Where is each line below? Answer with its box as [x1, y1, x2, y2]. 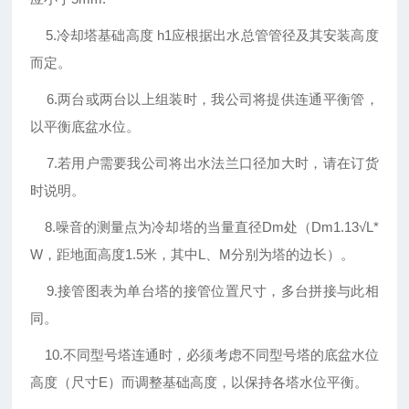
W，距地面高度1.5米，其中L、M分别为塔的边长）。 [30, 246, 355, 263]
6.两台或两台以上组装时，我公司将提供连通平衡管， [30, 91, 379, 108]
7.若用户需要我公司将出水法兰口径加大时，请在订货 [30, 155, 379, 172]
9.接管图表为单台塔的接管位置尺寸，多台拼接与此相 [30, 283, 379, 299]
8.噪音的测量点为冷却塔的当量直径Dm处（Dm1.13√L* [30, 219, 379, 236]
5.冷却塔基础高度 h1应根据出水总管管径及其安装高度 [30, 27, 379, 44]
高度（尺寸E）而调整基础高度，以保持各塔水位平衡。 [30, 374, 369, 391]
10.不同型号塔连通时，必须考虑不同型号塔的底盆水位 [30, 347, 379, 363]
